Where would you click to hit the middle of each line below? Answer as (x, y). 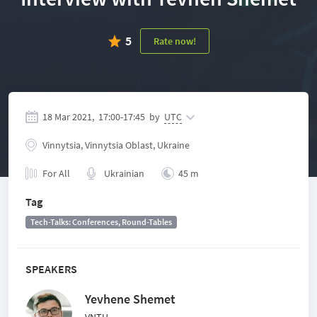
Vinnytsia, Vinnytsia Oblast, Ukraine (116, 145)
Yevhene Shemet (130, 299)
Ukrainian (124, 173)
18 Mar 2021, (68, 117)
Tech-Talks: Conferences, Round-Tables (101, 222)
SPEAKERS (51, 269)
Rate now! (174, 41)
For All (56, 173)
